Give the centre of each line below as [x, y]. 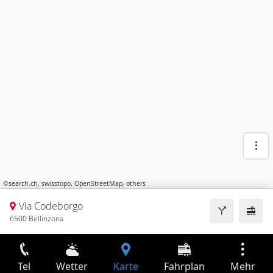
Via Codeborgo [51, 206]
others [136, 184]
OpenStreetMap [98, 184]
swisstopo [56, 184]
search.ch [23, 184]
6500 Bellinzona [37, 218]
